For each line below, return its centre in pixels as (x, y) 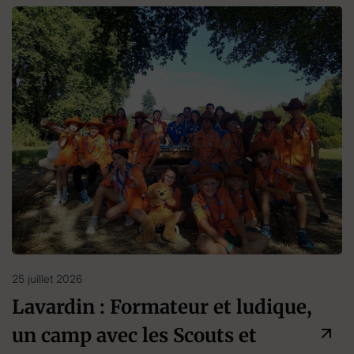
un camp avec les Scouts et (134, 335)
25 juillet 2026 (47, 278)
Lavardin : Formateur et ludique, (162, 307)
